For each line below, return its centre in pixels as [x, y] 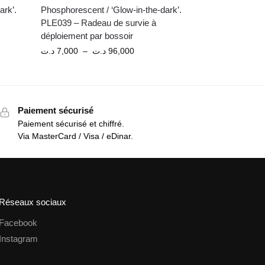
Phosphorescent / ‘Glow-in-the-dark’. [112, 10]
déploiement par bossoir [87, 36]
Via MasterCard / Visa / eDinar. [75, 136]
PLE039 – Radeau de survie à [99, 23]
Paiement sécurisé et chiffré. [71, 123]
